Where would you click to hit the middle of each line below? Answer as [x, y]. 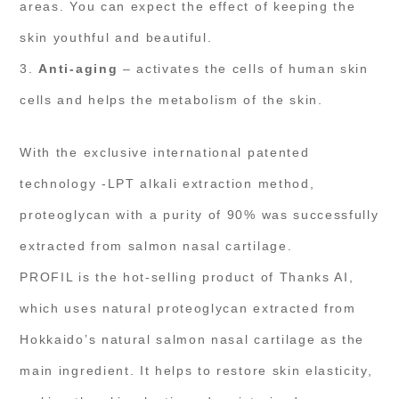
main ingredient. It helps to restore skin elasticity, [196, 370]
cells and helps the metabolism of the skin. [171, 99]
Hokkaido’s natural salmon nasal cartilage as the [192, 339]
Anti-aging [78, 68]
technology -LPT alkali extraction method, [167, 183]
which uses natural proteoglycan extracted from [188, 308]
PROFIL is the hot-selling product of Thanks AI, [187, 277]
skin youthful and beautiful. [116, 37]
